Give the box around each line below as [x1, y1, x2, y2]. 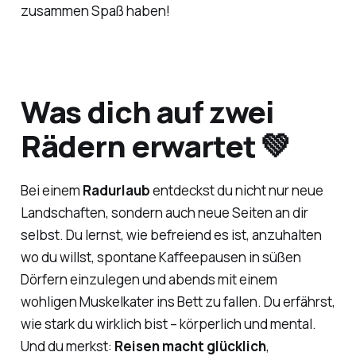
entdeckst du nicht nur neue [149, 180, 323, 199]
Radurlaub [82, 180, 150, 199]
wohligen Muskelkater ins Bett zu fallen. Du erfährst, [20, 292, 335, 311]
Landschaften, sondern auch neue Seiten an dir [20, 203, 308, 222]
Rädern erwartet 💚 [20, 125, 291, 167]
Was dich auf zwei [20, 91, 275, 133]
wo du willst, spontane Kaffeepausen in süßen [20, 247, 301, 266]
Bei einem [20, 180, 83, 199]
